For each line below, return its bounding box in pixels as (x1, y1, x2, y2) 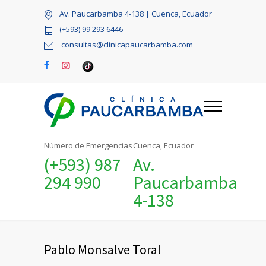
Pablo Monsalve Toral (44, 241, 161, 258)
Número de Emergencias (44, 140, 132, 151)
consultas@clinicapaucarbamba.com (59, 39, 193, 50)
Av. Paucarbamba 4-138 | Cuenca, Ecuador (59, 8, 212, 20)
